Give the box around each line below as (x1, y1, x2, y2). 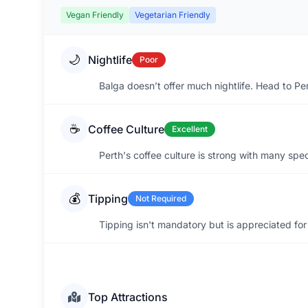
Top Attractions (88, 290, 168, 304)
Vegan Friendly (66, 10, 124, 20)
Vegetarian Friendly (135, 10, 210, 20)
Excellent (172, 124, 208, 134)
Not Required (135, 193, 186, 203)
